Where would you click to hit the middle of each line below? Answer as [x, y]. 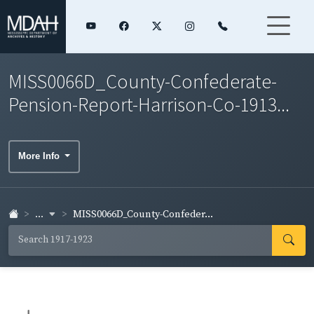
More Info [40, 156]
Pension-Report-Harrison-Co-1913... [149, 104]
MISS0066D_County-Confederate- [143, 81]
